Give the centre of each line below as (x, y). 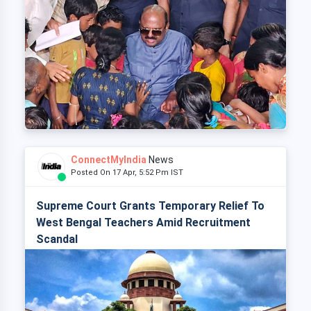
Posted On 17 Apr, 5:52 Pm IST (130, 173)
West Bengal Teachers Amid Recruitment (143, 223)
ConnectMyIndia (109, 160)
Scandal (57, 239)
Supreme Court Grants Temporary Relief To (150, 206)
